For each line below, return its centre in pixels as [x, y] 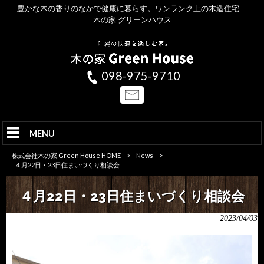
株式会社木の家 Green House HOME [66, 155]
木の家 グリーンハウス [132, 19]
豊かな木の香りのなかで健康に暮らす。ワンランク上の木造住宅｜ [132, 8]
